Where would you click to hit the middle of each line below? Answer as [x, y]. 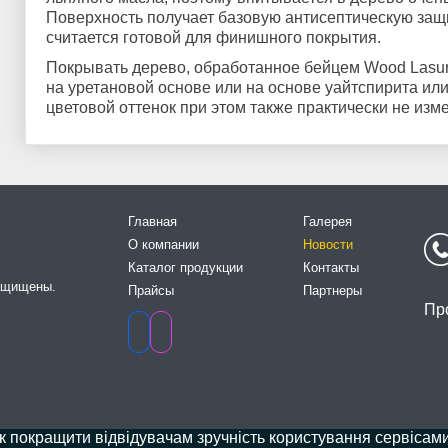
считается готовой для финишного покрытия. [213, 37]
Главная [152, 221]
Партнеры [332, 290]
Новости [328, 244]
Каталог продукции [185, 267]
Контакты [331, 267]
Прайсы [151, 290]
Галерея [327, 221]
